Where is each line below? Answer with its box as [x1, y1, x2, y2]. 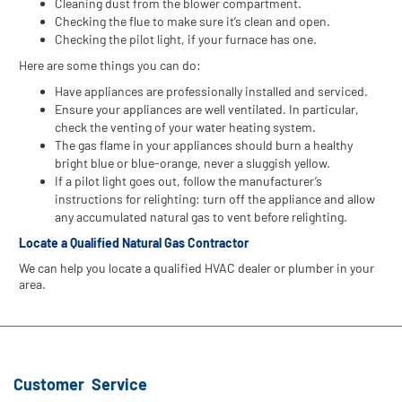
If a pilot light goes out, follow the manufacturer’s [55, 173, 322, 188]
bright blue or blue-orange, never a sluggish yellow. [55, 155, 330, 170]
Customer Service [13, 374, 147, 394]
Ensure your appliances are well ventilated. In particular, [55, 101, 359, 117]
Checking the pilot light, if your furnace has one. [55, 31, 317, 47]
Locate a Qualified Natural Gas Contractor [19, 235, 249, 250]
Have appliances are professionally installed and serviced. [55, 83, 368, 99]
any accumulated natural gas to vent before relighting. [55, 209, 347, 224]
